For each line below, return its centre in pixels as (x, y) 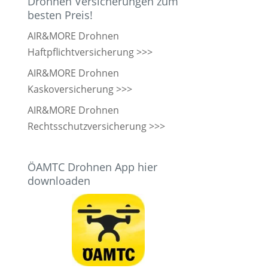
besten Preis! (60, 15)
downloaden (59, 180)
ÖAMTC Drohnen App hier (92, 167)
